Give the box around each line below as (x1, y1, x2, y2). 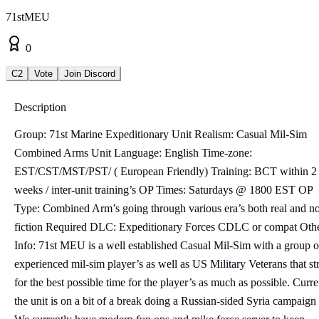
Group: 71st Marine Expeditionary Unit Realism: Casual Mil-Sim (14, 127, 307, 140)
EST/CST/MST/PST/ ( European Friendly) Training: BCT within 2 (14, 164, 317, 177)
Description (14, 100, 66, 113)
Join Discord (64, 68, 115, 79)
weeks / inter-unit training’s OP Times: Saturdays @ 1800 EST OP (14, 183, 313, 196)
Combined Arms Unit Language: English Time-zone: (14, 146, 252, 159)
